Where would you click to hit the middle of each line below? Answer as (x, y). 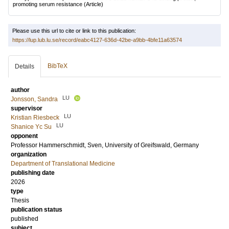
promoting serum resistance (48, 4)
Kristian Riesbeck (35, 118)
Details (25, 66)
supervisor (27, 108)
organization (29, 154)
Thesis (20, 200)
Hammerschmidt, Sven (70, 145)
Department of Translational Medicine (63, 164)
